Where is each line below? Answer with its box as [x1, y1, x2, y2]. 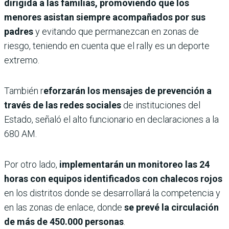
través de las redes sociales [4, 99, 121, 110]
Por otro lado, [4, 158, 59, 170]
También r [4, 85, 43, 96]
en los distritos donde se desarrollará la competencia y [4, 187, 220, 198]
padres [4, 26, 35, 37]
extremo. [4, 54, 39, 65]
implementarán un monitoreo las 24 [59, 158, 210, 170]
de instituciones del [121, 99, 200, 110]
